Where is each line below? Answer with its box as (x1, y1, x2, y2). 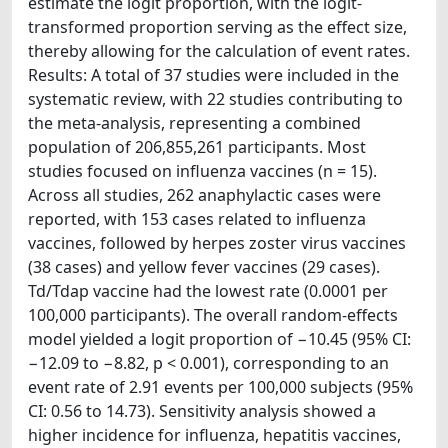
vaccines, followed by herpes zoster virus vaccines (28, 231, 406, 254)
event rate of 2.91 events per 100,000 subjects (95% (28, 375, 413, 398)
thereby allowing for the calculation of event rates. (28, 39, 410, 62)
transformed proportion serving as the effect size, (28, 15, 407, 38)
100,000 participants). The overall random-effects (28, 303, 398, 326)
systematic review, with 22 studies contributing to (28, 87, 403, 110)
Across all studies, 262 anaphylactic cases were (28, 183, 381, 206)
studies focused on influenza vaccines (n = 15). (28, 159, 377, 182)
